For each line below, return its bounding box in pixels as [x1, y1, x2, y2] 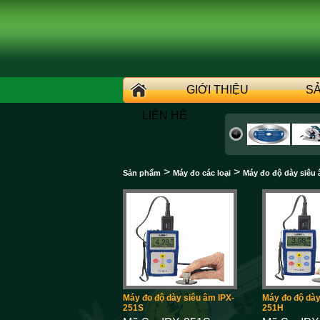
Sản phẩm [123, 169, 161, 177]
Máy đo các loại [173, 169, 231, 177]
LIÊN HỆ [142, 109, 187, 121]
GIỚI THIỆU [186, 84, 249, 96]
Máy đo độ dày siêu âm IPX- [123, 293, 234, 303]
